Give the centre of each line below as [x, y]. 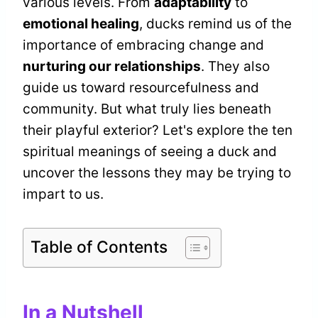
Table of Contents [99, 247]
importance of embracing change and [143, 45]
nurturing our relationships [112, 66]
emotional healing [81, 23]
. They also [235, 66]
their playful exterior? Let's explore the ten [158, 130]
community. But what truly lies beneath [147, 109]
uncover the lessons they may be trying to [157, 172]
